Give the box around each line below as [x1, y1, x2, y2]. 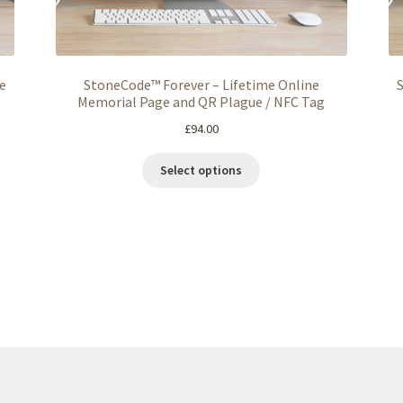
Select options [160, 162, 243, 179]
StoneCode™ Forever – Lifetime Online [83, 75, 319, 94]
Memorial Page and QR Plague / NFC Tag [77, 92, 326, 111]
